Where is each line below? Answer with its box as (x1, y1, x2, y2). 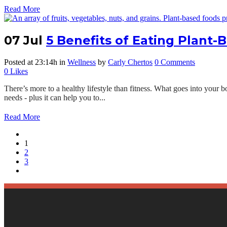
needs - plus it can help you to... (4, 93, 105, 102)
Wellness (67, 58, 96, 67)
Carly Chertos (108, 58, 153, 67)
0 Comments (155, 58, 195, 67)
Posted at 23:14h (4, 58, 57, 67)
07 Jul (4, 33, 43, 48)
